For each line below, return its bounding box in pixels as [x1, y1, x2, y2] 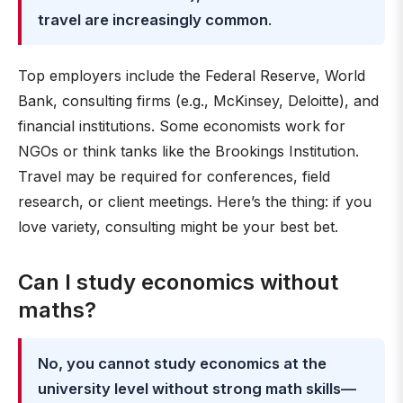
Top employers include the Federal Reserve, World [18, 67, 365, 85]
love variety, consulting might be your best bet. [18, 218, 338, 236]
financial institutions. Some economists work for [18, 117, 345, 135]
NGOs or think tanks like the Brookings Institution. [18, 142, 359, 160]
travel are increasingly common [38, 11, 268, 29]
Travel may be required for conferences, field [18, 167, 330, 185]
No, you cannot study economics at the [38, 354, 327, 372]
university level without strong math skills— [38, 380, 356, 398]
